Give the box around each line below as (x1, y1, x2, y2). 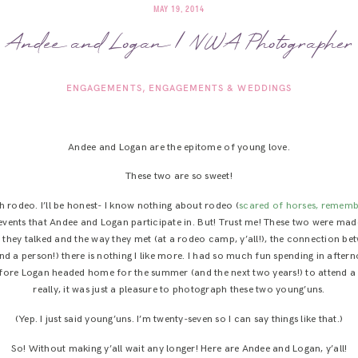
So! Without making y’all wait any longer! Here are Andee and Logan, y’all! (10, 342, 348, 355)
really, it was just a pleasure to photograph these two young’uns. (33, 284, 325, 296)
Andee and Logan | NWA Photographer (4, 29, 353, 58)
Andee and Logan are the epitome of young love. (68, 141, 290, 153)
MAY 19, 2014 (153, 5, 205, 14)
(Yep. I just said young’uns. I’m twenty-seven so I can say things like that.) (14, 312, 344, 325)
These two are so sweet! (125, 170, 233, 183)
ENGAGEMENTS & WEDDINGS (148, 82, 292, 94)
